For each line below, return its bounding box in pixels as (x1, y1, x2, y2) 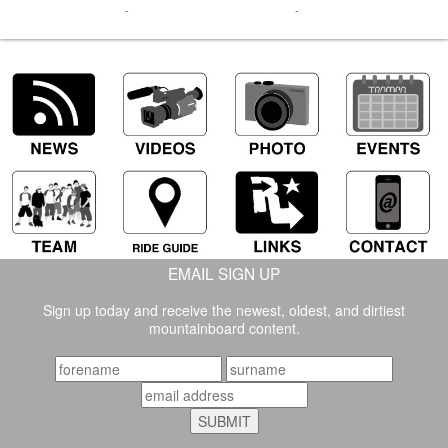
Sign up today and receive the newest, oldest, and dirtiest (43, 299, 405, 320)
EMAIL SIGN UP (168, 261, 280, 284)
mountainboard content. (148, 317, 300, 338)
